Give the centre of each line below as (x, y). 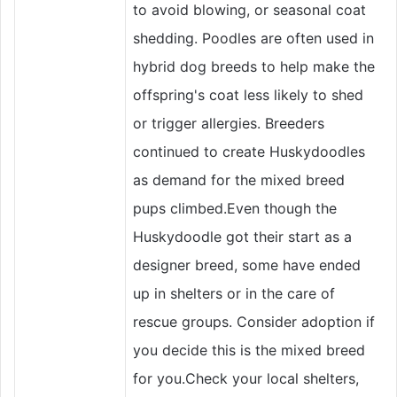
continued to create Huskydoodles (249, 152)
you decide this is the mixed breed (249, 350)
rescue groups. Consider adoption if (254, 322)
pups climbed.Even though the (235, 209)
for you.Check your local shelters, (246, 379)
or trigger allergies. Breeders (229, 124)
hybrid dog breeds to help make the (254, 67)
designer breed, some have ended (247, 265)
